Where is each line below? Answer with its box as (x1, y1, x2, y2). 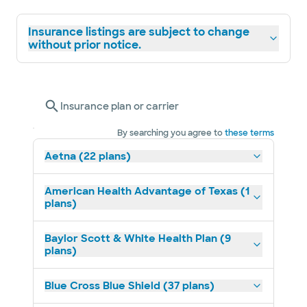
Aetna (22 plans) (45, 149, 131, 163)
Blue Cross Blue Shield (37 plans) (45, 279, 214, 293)
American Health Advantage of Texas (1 (45, 184, 249, 198)
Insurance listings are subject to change (28, 25, 249, 39)
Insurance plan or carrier (60, 100, 179, 112)
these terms (225, 127, 274, 138)
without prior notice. (28, 38, 141, 52)
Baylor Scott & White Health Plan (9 (45, 232, 231, 245)
